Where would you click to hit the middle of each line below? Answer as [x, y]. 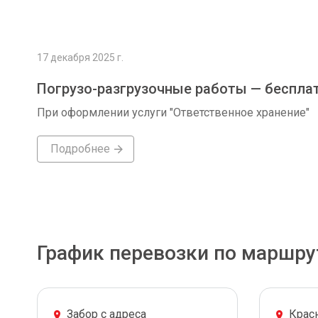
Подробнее [80, 149]
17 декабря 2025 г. [80, 57]
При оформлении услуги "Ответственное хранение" [173, 113]
